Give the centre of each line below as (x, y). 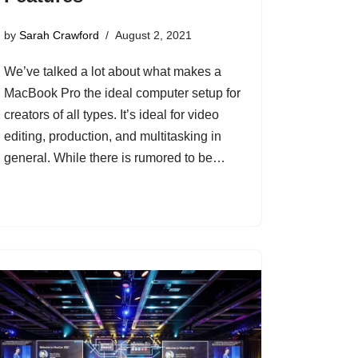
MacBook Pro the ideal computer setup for (122, 93)
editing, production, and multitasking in (112, 137)
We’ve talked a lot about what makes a (112, 72)
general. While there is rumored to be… (114, 158)
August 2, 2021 (153, 36)
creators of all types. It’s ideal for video (111, 115)
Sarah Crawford (59, 36)
